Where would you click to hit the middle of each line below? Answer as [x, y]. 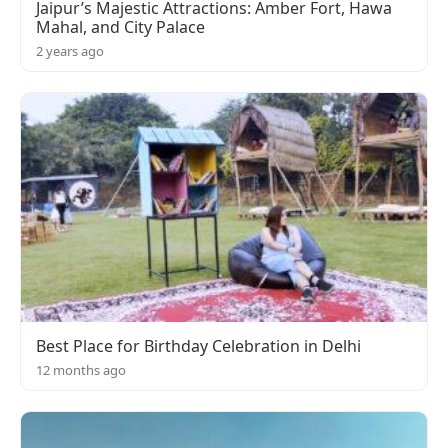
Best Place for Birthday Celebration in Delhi [198, 345]
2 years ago [70, 50]
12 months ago [81, 369]
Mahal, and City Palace [120, 26]
